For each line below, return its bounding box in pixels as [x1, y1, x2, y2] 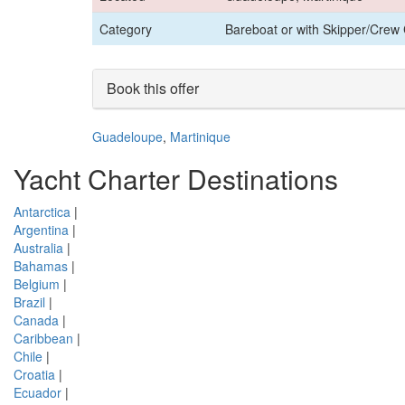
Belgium [14, 274, 60, 293]
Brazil [14, 292, 45, 311]
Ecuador [14, 382, 61, 401]
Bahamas [14, 256, 68, 275]
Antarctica [14, 202, 71, 221]
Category [99, 19, 152, 38]
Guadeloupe [92, 127, 163, 146]
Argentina [14, 220, 69, 239]
